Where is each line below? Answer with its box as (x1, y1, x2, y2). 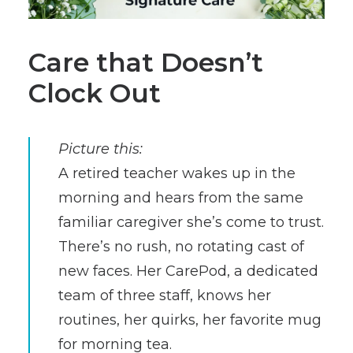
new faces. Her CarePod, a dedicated (58, 262, 318, 280)
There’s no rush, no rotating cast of (58, 238, 304, 255)
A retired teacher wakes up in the (58, 165, 295, 182)
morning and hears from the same (58, 189, 303, 206)
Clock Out (28, 77, 161, 109)
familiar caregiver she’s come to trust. (58, 214, 324, 231)
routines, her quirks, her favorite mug (58, 311, 321, 329)
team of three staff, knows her (58, 287, 271, 304)
